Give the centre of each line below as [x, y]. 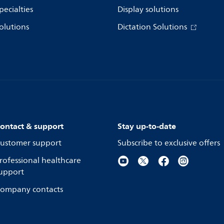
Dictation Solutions [153, 27]
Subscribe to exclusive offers [169, 143]
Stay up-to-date [147, 126]
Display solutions [148, 9]
